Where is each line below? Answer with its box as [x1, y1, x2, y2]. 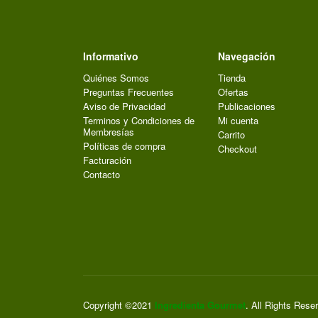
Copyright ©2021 [83, 297, 155, 312]
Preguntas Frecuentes [83, 85, 174, 99]
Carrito [218, 128, 245, 141]
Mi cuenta [218, 114, 258, 127]
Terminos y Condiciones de [83, 114, 194, 127]
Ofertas [218, 85, 248, 99]
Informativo [83, 49, 138, 63]
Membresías [83, 125, 134, 138]
